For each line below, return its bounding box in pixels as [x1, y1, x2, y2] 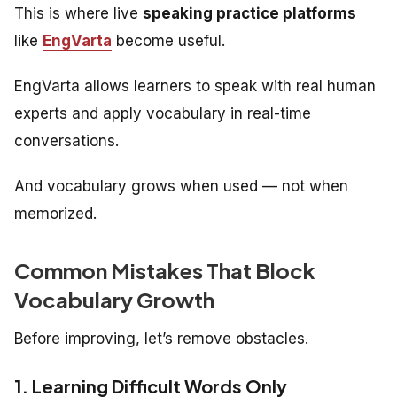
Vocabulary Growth [14, 285, 214, 313]
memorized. [14, 204, 97, 222]
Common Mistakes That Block [14, 256, 315, 284]
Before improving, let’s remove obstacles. [14, 329, 308, 347]
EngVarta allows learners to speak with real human [14, 76, 376, 95]
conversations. [14, 131, 119, 150]
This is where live [14, 4, 143, 22]
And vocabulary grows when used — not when [14, 176, 348, 195]
